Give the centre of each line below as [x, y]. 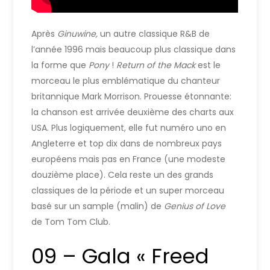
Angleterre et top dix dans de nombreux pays [127, 143]
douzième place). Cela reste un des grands [123, 174]
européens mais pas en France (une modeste [129, 159]
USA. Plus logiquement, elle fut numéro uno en [129, 127]
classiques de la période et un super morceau [128, 190]
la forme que [60, 65]
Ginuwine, [79, 33]
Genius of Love [195, 206]
